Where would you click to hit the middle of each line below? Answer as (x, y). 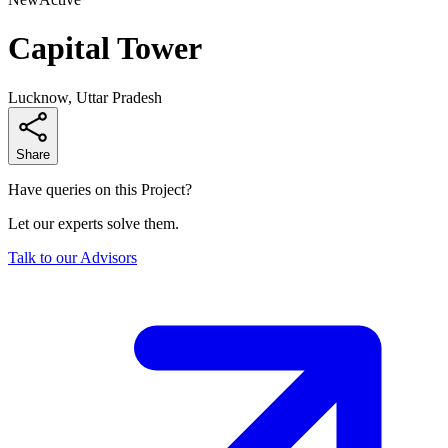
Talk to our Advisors (72, 257)
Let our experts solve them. (93, 223)
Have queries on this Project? (100, 189)
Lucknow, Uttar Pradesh (85, 97)
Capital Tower (105, 48)
